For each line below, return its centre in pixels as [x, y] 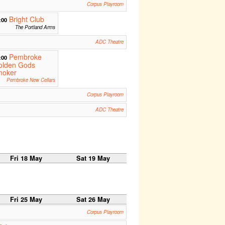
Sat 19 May [93, 158]
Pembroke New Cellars [31, 80]
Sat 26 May [93, 200]
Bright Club [26, 19]
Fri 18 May [26, 158]
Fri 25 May [26, 200]
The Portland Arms [35, 27]
